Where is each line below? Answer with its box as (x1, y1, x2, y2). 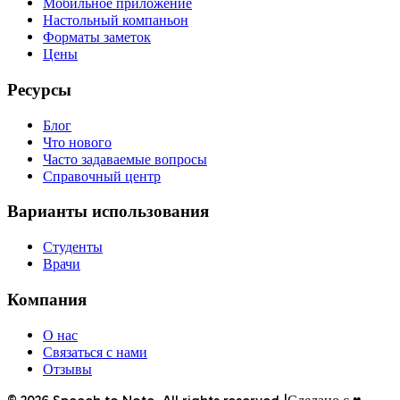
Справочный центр (43, 167, 161, 185)
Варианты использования (7, 201, 209, 222)
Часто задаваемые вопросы (43, 150, 207, 168)
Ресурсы (7, 79, 71, 100)
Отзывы (43, 360, 92, 378)
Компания (7, 288, 87, 310)
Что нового (43, 133, 112, 151)
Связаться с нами (43, 343, 147, 361)
